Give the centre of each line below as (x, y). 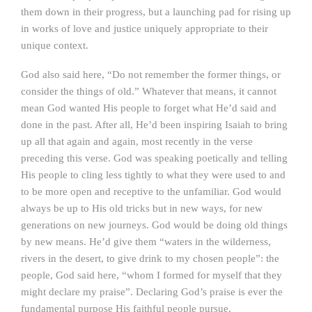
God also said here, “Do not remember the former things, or (151, 75)
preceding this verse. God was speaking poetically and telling (154, 158)
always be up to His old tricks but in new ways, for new (142, 208)
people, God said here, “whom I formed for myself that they (151, 275)
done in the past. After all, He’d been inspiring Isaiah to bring (154, 125)
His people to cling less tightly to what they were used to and (153, 175)
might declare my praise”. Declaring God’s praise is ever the (152, 292)
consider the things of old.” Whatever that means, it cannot (149, 91)
